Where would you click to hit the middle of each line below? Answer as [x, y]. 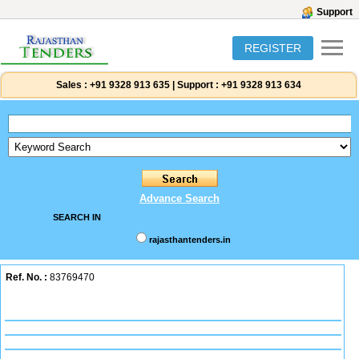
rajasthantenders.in [190, 240]
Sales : [72, 85]
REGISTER [273, 48]
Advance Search [179, 198]
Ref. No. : [26, 277]
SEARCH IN [77, 217]
